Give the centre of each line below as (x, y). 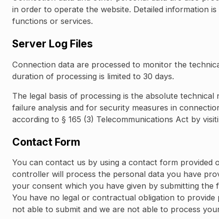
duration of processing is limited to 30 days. (93, 76)
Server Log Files (53, 44)
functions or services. (53, 21)
